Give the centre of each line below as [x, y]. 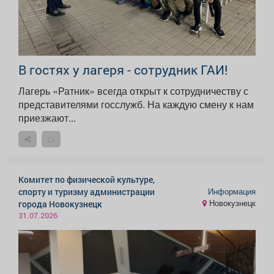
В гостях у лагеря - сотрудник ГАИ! [123, 70]
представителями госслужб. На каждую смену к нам [136, 105]
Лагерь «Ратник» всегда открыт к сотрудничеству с [133, 91]
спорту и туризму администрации [87, 192]
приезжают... [47, 118]
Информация [232, 191]
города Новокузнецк [60, 204]
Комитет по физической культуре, [87, 180]
